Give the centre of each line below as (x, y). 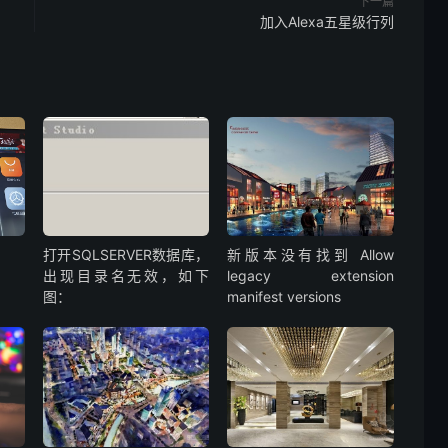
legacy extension (310, 276)
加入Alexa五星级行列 (327, 21)
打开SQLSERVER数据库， (126, 255)
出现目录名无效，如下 (126, 276)
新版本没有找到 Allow (310, 255)
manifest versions (284, 297)
